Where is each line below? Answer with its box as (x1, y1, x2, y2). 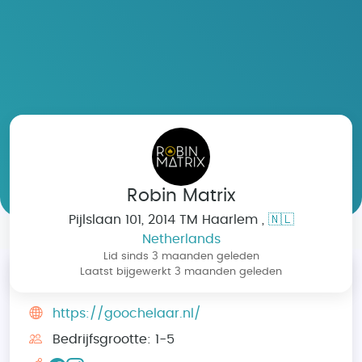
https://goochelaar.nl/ (53, 307, 201, 320)
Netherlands (141, 233, 221, 246)
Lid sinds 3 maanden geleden (103, 251, 259, 262)
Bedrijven (75, 226, 135, 239)
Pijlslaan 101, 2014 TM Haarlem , (68, 213, 268, 226)
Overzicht (52, 273, 126, 289)
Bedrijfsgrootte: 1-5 (48, 333, 175, 346)
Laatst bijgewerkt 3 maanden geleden (80, 267, 282, 277)
